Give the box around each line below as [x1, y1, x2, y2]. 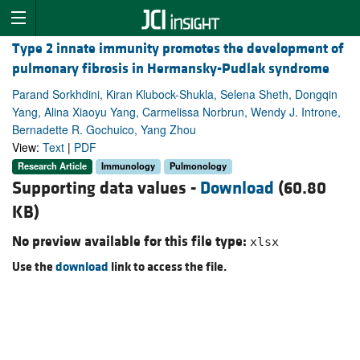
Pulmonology [170, 159, 227, 173]
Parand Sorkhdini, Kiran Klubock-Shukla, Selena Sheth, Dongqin [12, 86, 337, 103]
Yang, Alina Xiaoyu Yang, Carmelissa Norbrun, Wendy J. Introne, [12, 104, 341, 121]
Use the [12, 258, 55, 275]
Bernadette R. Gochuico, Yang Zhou [12, 121, 196, 138]
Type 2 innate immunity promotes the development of [12, 39, 344, 59]
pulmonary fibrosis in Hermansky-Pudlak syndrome [12, 59, 329, 79]
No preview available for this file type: [12, 231, 250, 251]
